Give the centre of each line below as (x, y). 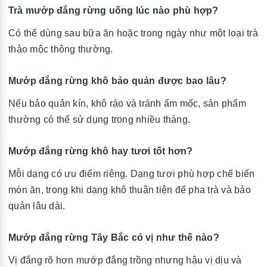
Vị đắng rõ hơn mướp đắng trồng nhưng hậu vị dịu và (125, 260)
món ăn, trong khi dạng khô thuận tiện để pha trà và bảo (130, 190)
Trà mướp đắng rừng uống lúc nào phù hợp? (114, 10)
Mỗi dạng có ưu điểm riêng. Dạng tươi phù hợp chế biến (132, 173)
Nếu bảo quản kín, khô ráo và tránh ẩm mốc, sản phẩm (127, 103)
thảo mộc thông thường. (61, 49)
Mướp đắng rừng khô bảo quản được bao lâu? (117, 80)
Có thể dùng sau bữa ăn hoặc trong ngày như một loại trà (133, 33)
